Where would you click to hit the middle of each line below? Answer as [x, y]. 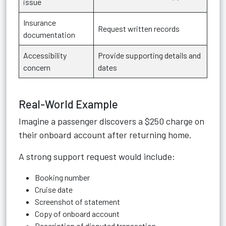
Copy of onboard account [77, 214]
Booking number [62, 177]
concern [37, 67]
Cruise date [54, 189]
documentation [49, 35]
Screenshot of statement [77, 202]
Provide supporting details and [149, 55]
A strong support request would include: [97, 156]
